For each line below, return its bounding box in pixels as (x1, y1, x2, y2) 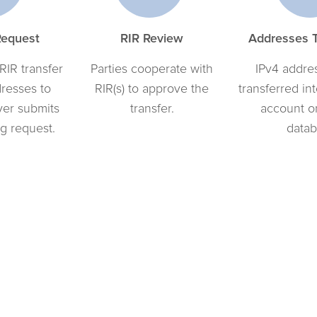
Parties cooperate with (91, 60, 213, 76)
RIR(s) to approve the (95, 80, 209, 96)
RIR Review (120, 30, 183, 45)
